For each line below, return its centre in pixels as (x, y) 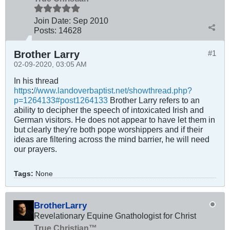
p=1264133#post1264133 (61, 100)
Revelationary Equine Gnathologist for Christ (115, 215)
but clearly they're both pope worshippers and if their (108, 129)
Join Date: (52, 20)
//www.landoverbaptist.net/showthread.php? (113, 90)
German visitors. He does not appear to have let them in (114, 119)
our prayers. (35, 149)
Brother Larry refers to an (154, 100)
